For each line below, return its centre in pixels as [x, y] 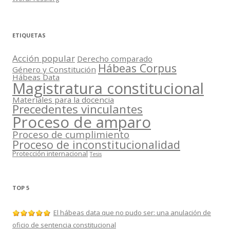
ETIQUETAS [29, 35]
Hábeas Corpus [137, 68]
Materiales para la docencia [63, 100]
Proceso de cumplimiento [71, 135]
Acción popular [44, 59]
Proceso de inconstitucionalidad [96, 145]
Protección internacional [50, 154]
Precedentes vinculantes [78, 109]
